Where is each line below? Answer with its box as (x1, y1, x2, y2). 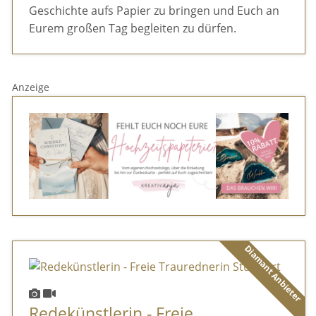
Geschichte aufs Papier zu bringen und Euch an (28, 2, 279, 18)
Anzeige (12, 80, 50, 94)
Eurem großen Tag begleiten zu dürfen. (28, 20, 236, 36)
